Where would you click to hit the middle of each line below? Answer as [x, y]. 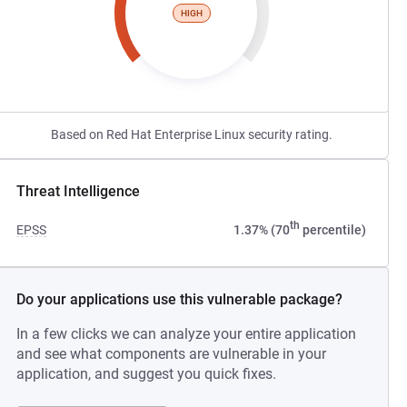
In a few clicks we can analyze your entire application [187, 334]
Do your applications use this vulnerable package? [180, 299]
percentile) [333, 230]
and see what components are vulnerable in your [172, 354]
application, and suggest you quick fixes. [147, 374]
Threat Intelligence [79, 191]
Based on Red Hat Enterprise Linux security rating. [191, 134]
